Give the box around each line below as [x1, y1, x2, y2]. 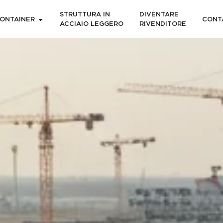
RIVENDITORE [139, 21, 186, 27]
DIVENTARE [139, 11, 179, 18]
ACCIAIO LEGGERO [59, 21, 123, 27]
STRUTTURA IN [59, 11, 110, 18]
